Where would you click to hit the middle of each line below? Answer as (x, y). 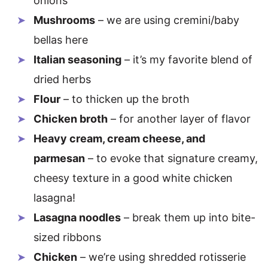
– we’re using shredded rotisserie (162, 257)
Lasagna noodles (77, 217)
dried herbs (62, 79)
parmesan (59, 158)
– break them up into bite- (188, 217)
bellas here (61, 40)
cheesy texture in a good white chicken (133, 178)
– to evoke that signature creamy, (171, 158)
